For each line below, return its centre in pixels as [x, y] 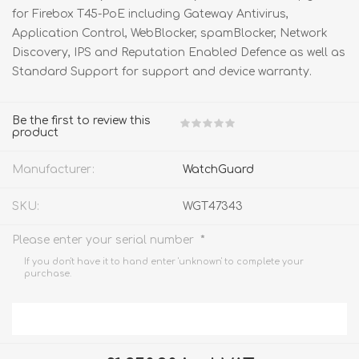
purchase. [48, 273]
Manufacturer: [53, 169]
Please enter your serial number [105, 240]
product [35, 132]
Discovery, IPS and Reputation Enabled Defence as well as [179, 52]
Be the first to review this [81, 120]
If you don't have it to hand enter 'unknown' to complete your [164, 261]
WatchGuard [218, 169]
